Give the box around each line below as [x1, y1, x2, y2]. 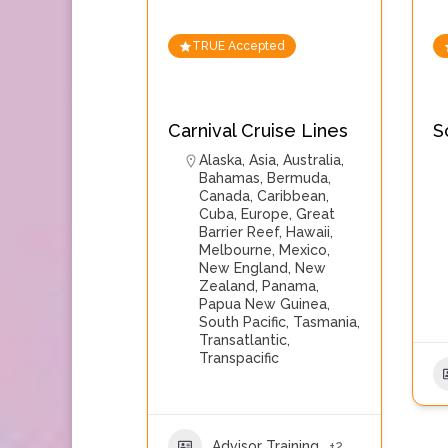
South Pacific [199, 314, 286, 330]
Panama [262, 278, 316, 294]
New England [199, 260, 288, 276]
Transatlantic [199, 332, 287, 348]
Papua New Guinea [199, 296, 327, 312]
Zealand [199, 278, 255, 294]
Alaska [199, 152, 242, 168]
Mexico [279, 242, 327, 258]
